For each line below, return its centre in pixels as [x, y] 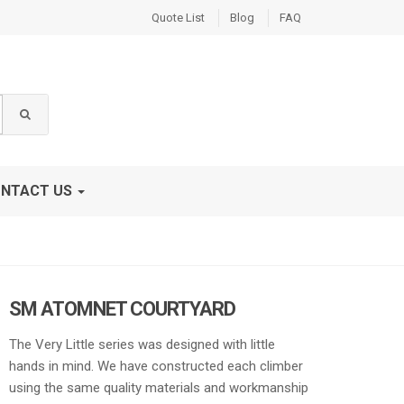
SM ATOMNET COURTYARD [123, 309]
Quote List [178, 18]
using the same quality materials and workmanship [159, 387]
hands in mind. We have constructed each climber [156, 366]
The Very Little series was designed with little [142, 344]
